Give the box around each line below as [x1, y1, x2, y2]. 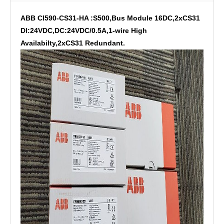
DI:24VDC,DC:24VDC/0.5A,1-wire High [20, 26, 147, 35]
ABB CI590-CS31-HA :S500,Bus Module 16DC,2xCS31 [20, 14, 200, 22]
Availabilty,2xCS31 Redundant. [20, 39, 125, 47]
